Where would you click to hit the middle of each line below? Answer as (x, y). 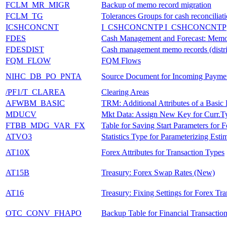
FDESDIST (25, 49)
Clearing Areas (125, 92)
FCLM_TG (24, 16)
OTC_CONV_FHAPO (44, 213)
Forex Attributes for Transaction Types (163, 152)
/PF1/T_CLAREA (35, 92)
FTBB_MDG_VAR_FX (45, 125)
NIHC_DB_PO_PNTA (44, 76)
